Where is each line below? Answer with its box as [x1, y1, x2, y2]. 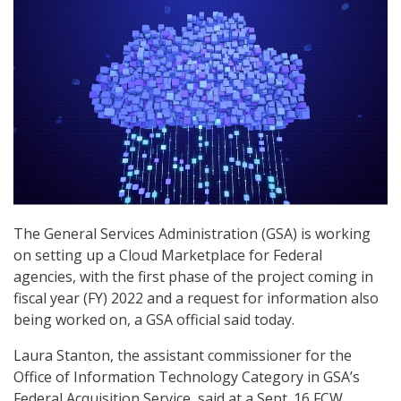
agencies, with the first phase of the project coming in [13, 267, 373, 287]
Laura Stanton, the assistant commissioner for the [13, 346, 352, 366]
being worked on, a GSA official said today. [13, 310, 294, 330]
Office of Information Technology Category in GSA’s [13, 367, 360, 388]
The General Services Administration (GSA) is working [13, 224, 371, 244]
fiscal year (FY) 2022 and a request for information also [13, 288, 379, 309]
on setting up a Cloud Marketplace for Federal [13, 245, 322, 266]
